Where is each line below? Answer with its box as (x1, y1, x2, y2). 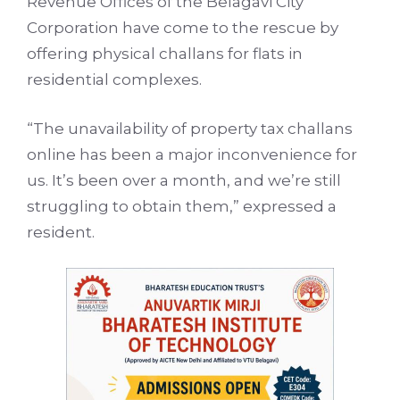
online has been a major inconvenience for (27, 145, 357, 163)
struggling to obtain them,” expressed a (27, 196, 337, 215)
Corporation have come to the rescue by (27, 19, 338, 37)
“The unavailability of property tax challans (27, 119, 353, 137)
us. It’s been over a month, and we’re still (27, 171, 341, 189)
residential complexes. (27, 71, 202, 89)
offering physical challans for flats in (27, 45, 303, 63)
